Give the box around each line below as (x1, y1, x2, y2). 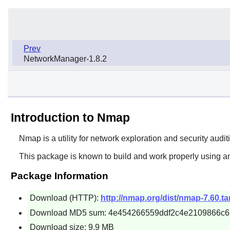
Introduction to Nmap (10, 110, 130, 124)
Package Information (10, 170, 108, 181)
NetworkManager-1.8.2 (24, 54, 107, 63)
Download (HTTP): (29, 193, 101, 202)
